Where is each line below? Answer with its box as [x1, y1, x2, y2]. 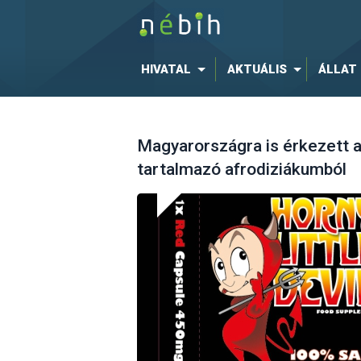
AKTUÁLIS [226, 62, 287, 77]
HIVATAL [140, 62, 191, 77]
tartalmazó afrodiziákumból [136, 160, 346, 180]
